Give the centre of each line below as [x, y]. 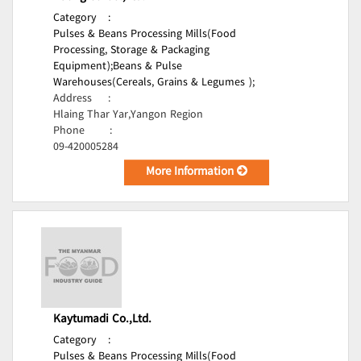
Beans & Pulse [147, 67]
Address [73, 99]
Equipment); [83, 67]
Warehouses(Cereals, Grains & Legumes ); [154, 83]
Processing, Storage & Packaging [131, 51]
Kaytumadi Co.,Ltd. [102, 320]
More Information [192, 172]
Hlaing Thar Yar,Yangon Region [128, 115]
